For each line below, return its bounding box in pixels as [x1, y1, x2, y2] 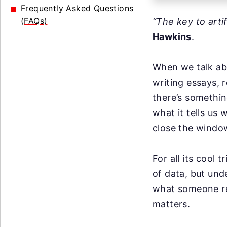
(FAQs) [21, 16, 48, 26]
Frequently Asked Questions [21, 3, 134, 13]
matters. [153, 199, 191, 209]
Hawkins [153, 31, 192, 42]
